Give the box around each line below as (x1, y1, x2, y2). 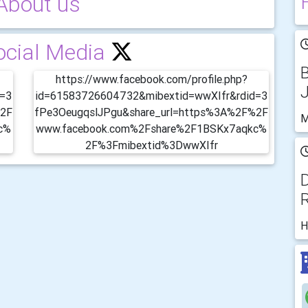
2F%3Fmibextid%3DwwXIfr (85, 138, 218, 152)
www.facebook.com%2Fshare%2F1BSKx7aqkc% (36, 122, 267, 135)
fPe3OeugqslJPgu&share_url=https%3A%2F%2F (34, 105, 268, 119)
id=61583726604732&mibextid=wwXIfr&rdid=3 (35, 89, 267, 102)
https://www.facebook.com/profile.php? (55, 72, 247, 86)
